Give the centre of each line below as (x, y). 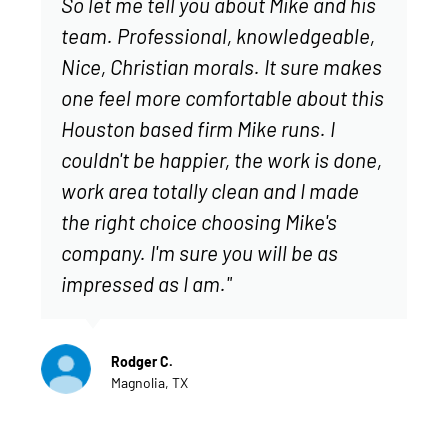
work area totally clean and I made (209, 190)
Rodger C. (141, 361)
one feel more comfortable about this (222, 97)
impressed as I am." (145, 283)
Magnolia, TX (149, 382)
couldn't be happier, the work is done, (221, 159)
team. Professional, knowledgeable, (217, 35)
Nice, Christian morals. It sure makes (221, 66)
